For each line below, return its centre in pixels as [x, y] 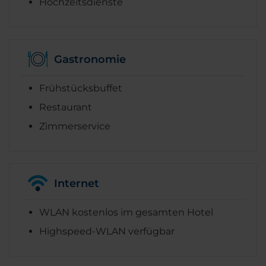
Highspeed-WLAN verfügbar [107, 232]
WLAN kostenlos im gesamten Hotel [126, 213]
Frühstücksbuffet [81, 88]
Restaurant [66, 107]
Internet [77, 183]
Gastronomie [90, 59]
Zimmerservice [75, 126]
